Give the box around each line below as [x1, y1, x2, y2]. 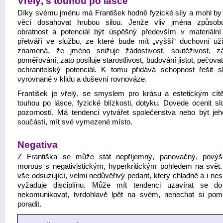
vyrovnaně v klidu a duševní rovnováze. [17, 75, 147, 83]
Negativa [17, 139, 58, 150]
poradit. [17, 200, 41, 208]
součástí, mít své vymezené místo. [17, 118, 132, 126]
